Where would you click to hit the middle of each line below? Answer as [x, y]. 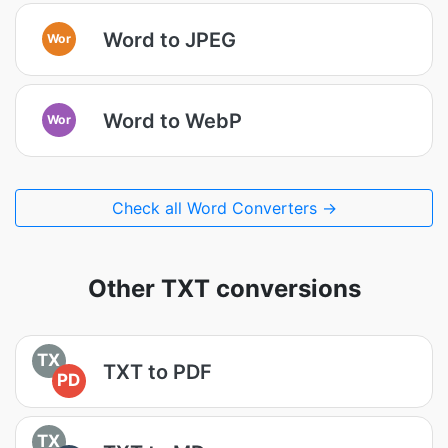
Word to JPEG [169, 39]
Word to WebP [172, 120]
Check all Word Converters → [224, 208]
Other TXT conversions [224, 288]
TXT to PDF [157, 371]
